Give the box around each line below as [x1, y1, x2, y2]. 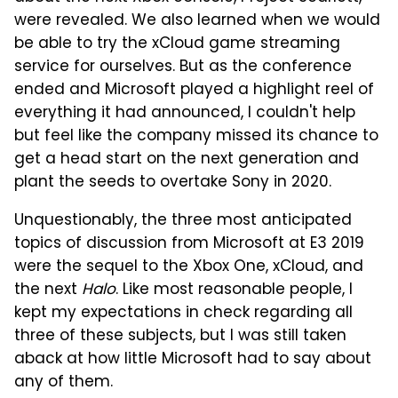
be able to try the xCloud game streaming [14, 32, 340, 58]
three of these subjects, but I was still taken [14, 324, 346, 350]
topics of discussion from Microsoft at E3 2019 [14, 232, 364, 258]
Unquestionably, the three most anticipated [14, 209, 352, 235]
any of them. [14, 370, 113, 396]
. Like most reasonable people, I [115, 278, 353, 304]
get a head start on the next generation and [14, 147, 359, 173]
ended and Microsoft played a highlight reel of [14, 78, 374, 104]
